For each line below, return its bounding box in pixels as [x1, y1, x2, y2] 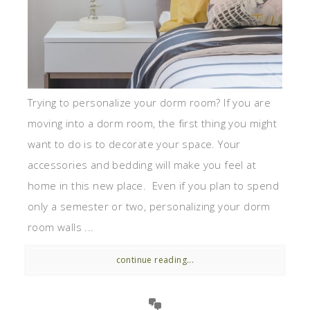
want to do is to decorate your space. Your [28, 137, 241, 152]
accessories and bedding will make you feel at [28, 158, 256, 172]
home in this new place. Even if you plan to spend [28, 179, 279, 193]
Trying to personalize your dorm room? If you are [28, 95, 271, 110]
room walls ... [28, 220, 94, 235]
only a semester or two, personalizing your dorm [28, 199, 271, 214]
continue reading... [116, 254, 194, 266]
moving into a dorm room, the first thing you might [28, 116, 277, 131]
